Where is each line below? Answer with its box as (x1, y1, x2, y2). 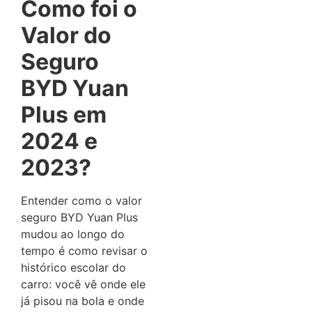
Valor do (21, 21, 111, 49)
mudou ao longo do (21, 226, 125, 241)
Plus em (21, 100, 107, 128)
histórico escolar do (21, 260, 126, 274)
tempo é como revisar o (21, 243, 148, 258)
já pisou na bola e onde (21, 293, 144, 308)
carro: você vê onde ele (21, 276, 146, 291)
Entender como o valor (21, 193, 142, 208)
